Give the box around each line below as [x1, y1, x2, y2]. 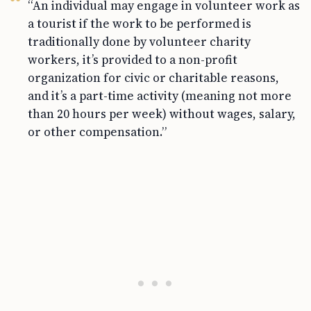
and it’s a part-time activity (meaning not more [28, 87, 292, 105]
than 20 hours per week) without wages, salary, [28, 106, 296, 123]
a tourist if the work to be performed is [28, 15, 251, 33]
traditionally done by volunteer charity [28, 33, 251, 51]
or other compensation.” [28, 124, 167, 141]
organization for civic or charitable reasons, [28, 69, 279, 87]
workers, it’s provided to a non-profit [28, 51, 237, 69]
